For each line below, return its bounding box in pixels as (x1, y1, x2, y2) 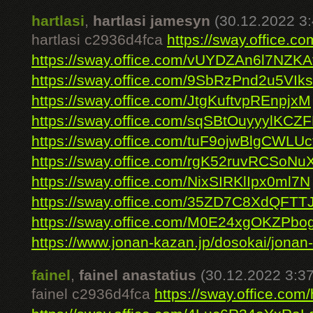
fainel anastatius (79, 267, 196, 284)
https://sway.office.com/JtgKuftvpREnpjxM (31, 92, 311, 109)
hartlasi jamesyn (93, 13, 210, 29)
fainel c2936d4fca (31, 286, 154, 303)
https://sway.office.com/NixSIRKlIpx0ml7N (31, 173, 310, 190)
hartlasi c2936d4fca (31, 31, 167, 48)
